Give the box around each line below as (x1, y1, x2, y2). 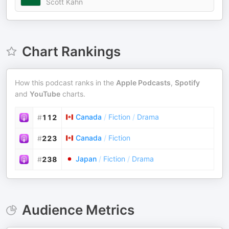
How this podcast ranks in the (15, 78, 116, 87)
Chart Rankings (21, 43, 121, 59)
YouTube (30, 89, 60, 98)
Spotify (175, 78, 200, 87)
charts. (60, 89, 85, 98)
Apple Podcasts (116, 78, 171, 87)
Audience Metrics (21, 202, 134, 218)
